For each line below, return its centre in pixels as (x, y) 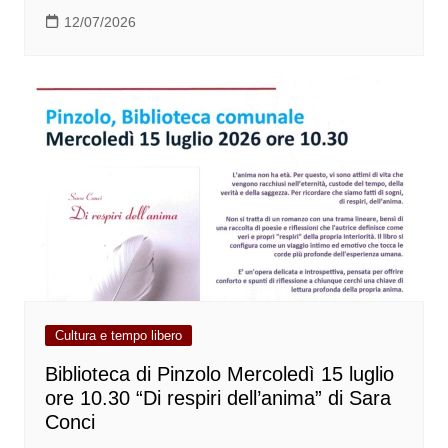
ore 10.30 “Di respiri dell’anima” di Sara (217, 397)
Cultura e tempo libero (118, 335)
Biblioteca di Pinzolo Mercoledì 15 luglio (219, 373)
